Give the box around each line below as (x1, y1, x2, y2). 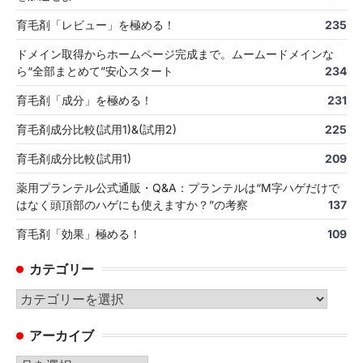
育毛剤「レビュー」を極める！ (16, 17, 175, 32)
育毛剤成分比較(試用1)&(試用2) (16, 122, 177, 136)
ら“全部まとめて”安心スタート (16, 63, 173, 78)
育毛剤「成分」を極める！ (16, 92, 152, 107)
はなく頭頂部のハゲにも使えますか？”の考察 (16, 197, 248, 211)
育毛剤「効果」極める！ (16, 226, 141, 241)
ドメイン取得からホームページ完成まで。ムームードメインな (16, 46, 334, 61)
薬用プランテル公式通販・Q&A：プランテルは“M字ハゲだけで (16, 180, 340, 194)
